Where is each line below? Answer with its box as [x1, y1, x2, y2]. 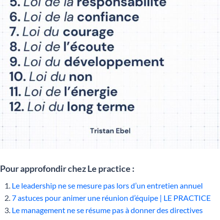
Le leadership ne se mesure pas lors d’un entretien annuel [12, 180, 203, 190]
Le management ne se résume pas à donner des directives [12, 205, 203, 215]
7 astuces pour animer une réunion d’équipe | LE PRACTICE [12, 192, 211, 202]
